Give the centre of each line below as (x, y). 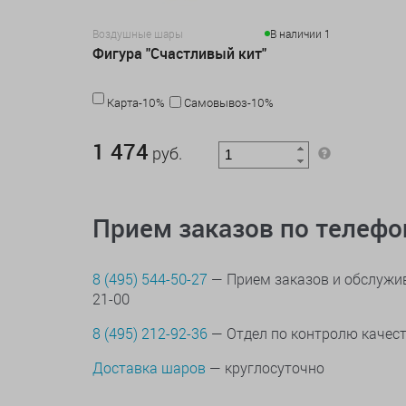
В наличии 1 (300, 34)
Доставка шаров (149, 368)
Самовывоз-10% (229, 103)
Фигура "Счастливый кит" (179, 54)
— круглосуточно (265, 368)
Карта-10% (136, 103)
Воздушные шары (138, 34)
